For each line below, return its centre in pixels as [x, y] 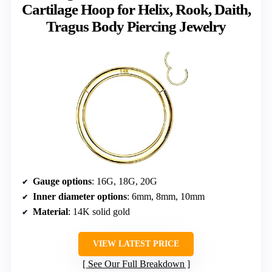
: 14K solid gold [99, 211]
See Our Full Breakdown [136, 263]
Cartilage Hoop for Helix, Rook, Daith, [136, 10]
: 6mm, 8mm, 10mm [166, 196]
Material [50, 211]
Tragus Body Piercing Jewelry [136, 27]
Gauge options [62, 181]
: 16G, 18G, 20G [124, 181]
